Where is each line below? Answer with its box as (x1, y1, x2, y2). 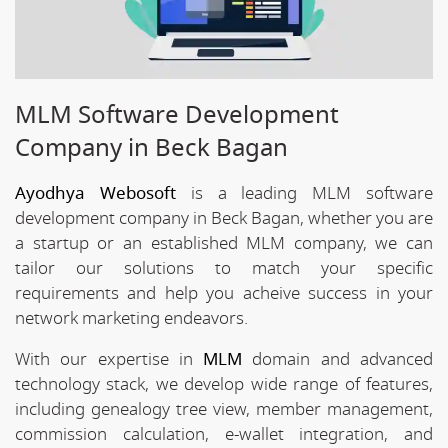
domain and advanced (242, 346, 434, 372)
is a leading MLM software (175, 180, 434, 206)
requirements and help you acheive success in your (15, 280, 433, 306)
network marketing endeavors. (15, 305, 248, 331)
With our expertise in (15, 346, 204, 372)
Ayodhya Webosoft (15, 180, 176, 206)
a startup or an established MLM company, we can (15, 230, 433, 256)
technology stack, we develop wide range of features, (15, 371, 433, 397)
